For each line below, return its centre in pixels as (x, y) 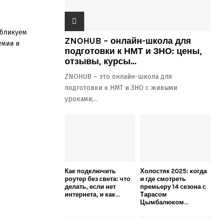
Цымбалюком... (164, 202)
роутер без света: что (98, 179)
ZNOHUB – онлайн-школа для (128, 41)
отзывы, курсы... (100, 61)
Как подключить (90, 171)
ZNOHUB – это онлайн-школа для (118, 77)
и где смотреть (163, 179)
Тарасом (154, 194)
